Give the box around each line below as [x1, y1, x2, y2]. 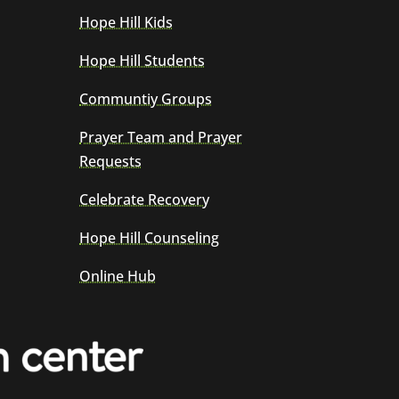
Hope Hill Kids [79, 12, 174, 33]
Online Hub [79, 266, 157, 287]
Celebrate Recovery [79, 190, 210, 210]
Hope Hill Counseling [79, 228, 220, 248]
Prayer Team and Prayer [79, 127, 243, 148]
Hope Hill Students [79, 51, 206, 71]
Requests [79, 151, 142, 172]
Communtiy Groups [79, 89, 213, 110]
